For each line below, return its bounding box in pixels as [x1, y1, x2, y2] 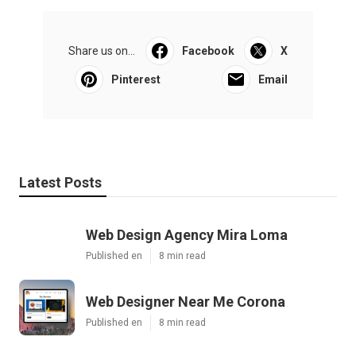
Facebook [181, 44, 234, 58]
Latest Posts [19, 174, 102, 192]
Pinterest [111, 73, 161, 87]
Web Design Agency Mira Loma [86, 226, 288, 244]
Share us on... [68, 44, 135, 58]
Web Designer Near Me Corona [86, 293, 285, 311]
